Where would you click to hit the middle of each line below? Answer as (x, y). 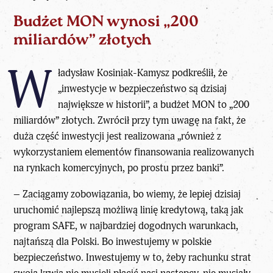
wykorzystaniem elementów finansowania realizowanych (134, 152)
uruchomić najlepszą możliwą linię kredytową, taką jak (129, 210)
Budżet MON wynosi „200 (106, 22)
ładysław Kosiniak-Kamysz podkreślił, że (142, 73)
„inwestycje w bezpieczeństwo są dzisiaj (142, 89)
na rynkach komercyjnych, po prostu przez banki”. (119, 168)
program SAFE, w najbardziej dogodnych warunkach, (126, 225)
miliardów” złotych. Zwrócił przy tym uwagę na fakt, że (130, 121)
